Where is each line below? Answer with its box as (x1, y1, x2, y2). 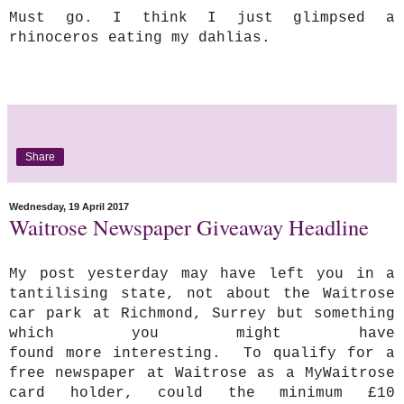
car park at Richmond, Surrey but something (9, 305, 395, 322)
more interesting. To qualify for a (54, 344, 395, 362)
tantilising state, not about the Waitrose (9, 285, 395, 302)
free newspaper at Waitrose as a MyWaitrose (9, 364, 395, 381)
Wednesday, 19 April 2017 (9, 200, 129, 212)
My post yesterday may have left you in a (9, 265, 395, 282)
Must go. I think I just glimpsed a (9, 9, 395, 26)
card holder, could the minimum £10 (9, 384, 395, 401)
